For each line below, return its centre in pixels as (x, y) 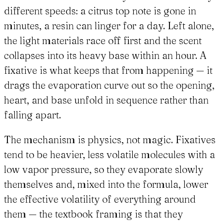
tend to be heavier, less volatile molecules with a (110, 155)
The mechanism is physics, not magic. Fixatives (110, 140)
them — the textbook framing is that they (93, 214)
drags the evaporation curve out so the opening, (109, 85)
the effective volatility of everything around (100, 199)
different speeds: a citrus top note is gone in (100, 11)
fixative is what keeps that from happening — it (108, 70)
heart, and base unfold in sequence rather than (106, 100)
